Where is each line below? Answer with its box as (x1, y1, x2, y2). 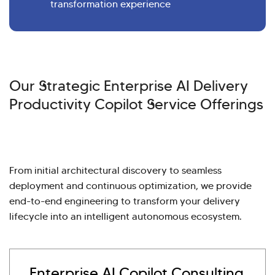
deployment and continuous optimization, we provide (9, 179, 252, 192)
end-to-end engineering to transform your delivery (9, 195, 240, 207)
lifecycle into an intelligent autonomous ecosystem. (9, 210, 242, 222)
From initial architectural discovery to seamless (9, 164, 222, 176)
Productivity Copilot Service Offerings (9, 95, 263, 114)
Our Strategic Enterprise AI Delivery (9, 76, 248, 95)
